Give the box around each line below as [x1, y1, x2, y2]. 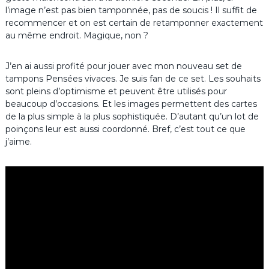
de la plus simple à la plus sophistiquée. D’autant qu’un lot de [5, 111, 259, 122]
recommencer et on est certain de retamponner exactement [5, 17, 263, 29]
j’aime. [5, 136, 32, 148]
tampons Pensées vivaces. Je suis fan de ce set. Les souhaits [5, 73, 261, 85]
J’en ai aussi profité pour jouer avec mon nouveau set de [5, 61, 242, 72]
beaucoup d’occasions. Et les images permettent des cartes [5, 98, 257, 110]
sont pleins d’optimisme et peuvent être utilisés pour [5, 86, 227, 97]
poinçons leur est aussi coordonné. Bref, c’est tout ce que [5, 124, 246, 135]
